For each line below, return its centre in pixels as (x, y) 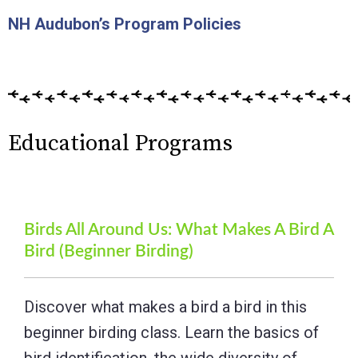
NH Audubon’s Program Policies (125, 24)
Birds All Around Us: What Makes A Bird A (179, 229)
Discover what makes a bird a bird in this (165, 306)
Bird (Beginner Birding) (109, 251)
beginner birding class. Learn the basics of (171, 332)
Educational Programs (120, 143)
